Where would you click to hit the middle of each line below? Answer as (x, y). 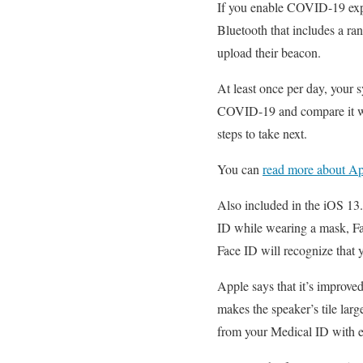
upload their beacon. (269, 52)
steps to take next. (262, 133)
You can (240, 169)
